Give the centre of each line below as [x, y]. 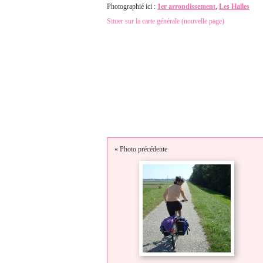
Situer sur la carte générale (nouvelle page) [166, 21]
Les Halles [234, 6]
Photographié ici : [132, 6]
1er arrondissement [186, 6]
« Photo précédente [141, 149]
